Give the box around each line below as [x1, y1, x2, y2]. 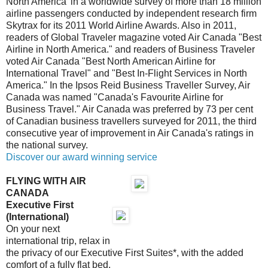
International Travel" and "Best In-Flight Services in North [6, 68, 247, 78]
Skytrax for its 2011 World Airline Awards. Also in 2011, [6, 20, 236, 31]
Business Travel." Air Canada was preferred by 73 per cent [6, 103, 253, 114]
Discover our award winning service [6, 151, 157, 162]
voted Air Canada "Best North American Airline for [6, 56, 215, 66]
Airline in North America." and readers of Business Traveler [6, 44, 255, 54]
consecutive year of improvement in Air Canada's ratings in [6, 127, 254, 138]
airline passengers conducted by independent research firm [6, 8, 257, 19]
